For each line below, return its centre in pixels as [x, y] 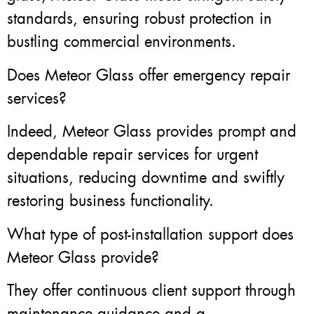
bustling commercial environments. [122, 42]
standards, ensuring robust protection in [139, 19]
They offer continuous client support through [151, 290]
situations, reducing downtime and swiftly [146, 178]
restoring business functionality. [110, 201]
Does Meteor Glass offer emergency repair [149, 75]
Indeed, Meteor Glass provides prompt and [152, 132]
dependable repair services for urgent [132, 155]
